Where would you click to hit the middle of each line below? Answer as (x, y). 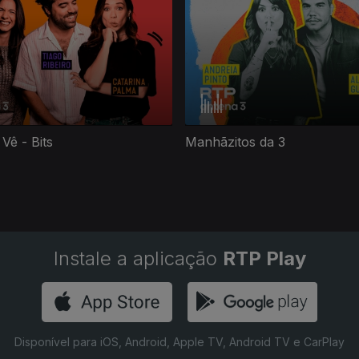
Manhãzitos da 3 (235, 142)
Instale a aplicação (138, 258)
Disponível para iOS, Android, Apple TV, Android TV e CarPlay (179, 342)
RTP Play (264, 258)
